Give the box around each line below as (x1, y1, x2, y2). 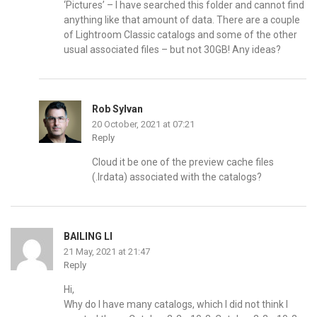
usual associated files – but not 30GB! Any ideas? (64, 43, 281, 55)
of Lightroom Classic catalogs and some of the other (64, 28, 297, 40)
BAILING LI (64, 230, 113, 242)
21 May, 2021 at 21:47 (64, 246, 150, 257)
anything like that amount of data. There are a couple (64, 13, 300, 25)
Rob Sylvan (92, 103, 143, 115)
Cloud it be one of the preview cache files (92, 156, 274, 168)
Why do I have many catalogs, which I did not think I (64, 298, 288, 310)
